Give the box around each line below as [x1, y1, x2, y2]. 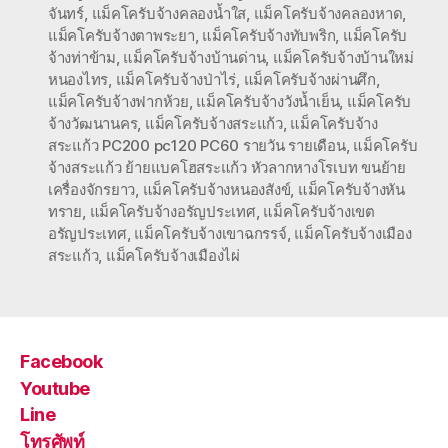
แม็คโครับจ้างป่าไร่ [115, 69, 237, 89]
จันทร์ [48, 3, 84, 23]
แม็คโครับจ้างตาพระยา [48, 25, 195, 45]
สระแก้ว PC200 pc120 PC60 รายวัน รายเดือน [48, 135, 346, 155]
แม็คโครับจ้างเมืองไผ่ [105, 245, 240, 265]
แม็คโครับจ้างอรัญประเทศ [89, 201, 256, 221]
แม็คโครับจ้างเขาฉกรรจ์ [134, 223, 287, 243]
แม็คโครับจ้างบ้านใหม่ [272, 47, 414, 67]
